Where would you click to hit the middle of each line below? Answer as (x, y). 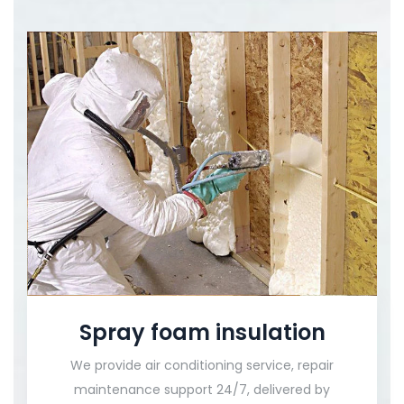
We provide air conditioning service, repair (202, 365)
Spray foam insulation (202, 332)
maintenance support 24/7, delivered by (202, 389)
